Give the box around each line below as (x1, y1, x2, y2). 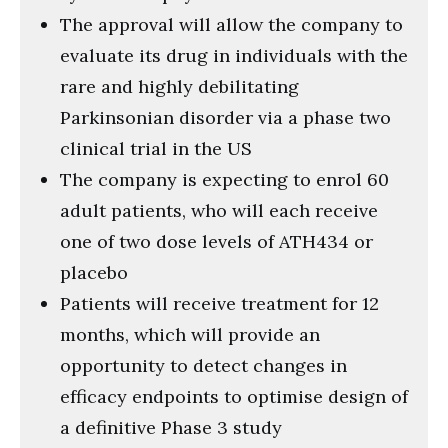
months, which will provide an (60, 322, 320, 346)
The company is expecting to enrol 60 (60, 167, 389, 191)
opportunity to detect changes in (60, 353, 347, 377)
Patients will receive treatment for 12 (60, 291, 379, 315)
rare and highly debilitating (60, 74, 299, 98)
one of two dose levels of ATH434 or (60, 229, 373, 253)
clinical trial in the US (60, 136, 252, 160)
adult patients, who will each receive (60, 198, 378, 222)
